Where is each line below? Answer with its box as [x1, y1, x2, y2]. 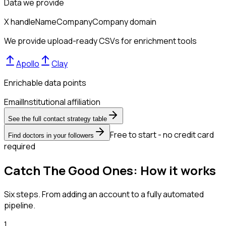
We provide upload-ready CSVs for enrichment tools [4, 35, 197, 46]
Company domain [92, 16, 156, 27]
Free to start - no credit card [110, 129, 214, 140]
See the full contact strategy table [8, 115, 107, 123]
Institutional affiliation [23, 96, 100, 107]
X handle [4, 16, 35, 27]
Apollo [16, 58, 39, 69]
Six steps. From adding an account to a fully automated [4, 188, 204, 200]
